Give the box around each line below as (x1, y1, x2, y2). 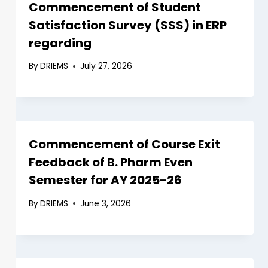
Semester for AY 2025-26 (29, 172, 182, 189)
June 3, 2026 (80, 197, 132, 209)
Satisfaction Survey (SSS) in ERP (29, 16, 227, 33)
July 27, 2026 (80, 60, 133, 72)
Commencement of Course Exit (29, 136, 220, 153)
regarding (29, 34, 92, 51)
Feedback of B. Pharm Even (29, 154, 193, 171)
